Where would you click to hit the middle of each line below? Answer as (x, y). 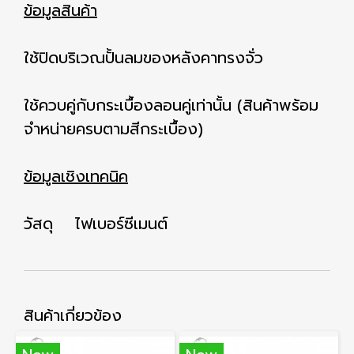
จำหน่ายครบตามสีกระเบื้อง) (113, 129)
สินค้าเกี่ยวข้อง (73, 315)
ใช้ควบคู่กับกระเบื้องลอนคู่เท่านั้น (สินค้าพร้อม (171, 105)
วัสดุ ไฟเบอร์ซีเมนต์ (96, 224)
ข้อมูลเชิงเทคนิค (76, 176)
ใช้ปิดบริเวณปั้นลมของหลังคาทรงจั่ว (143, 58)
